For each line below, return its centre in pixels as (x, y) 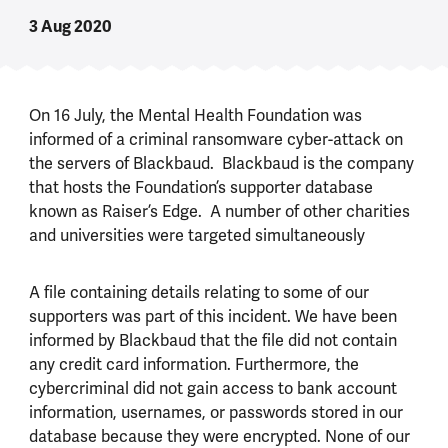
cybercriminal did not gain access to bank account (212, 388)
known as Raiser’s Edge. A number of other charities (219, 211)
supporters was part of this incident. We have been (212, 316)
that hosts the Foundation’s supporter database (200, 187)
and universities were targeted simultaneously (196, 235)
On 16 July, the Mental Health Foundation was (195, 115)
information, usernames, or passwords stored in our (215, 412)
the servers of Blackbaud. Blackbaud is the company (221, 163)
